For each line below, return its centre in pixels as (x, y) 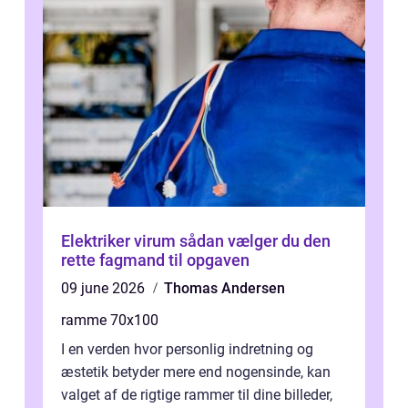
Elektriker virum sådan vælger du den (120, 241)
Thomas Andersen (224, 289)
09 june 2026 (105, 289)
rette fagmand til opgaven (155, 260)
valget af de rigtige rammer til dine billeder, (197, 395)
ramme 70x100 (110, 321)
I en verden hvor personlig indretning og (187, 350)
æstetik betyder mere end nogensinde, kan (196, 372)
